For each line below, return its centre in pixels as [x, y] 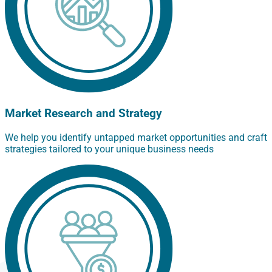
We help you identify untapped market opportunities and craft [136, 137]
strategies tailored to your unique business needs [109, 149]
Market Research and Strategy [83, 114]
